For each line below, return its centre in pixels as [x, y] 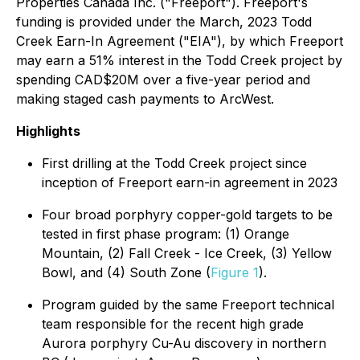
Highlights [48, 131]
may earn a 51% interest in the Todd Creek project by [179, 60]
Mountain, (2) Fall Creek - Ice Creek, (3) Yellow [187, 253]
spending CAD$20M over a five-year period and [163, 80]
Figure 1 [235, 272]
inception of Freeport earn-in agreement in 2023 [190, 182]
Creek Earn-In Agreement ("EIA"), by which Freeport [180, 41]
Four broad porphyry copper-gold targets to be [187, 215]
